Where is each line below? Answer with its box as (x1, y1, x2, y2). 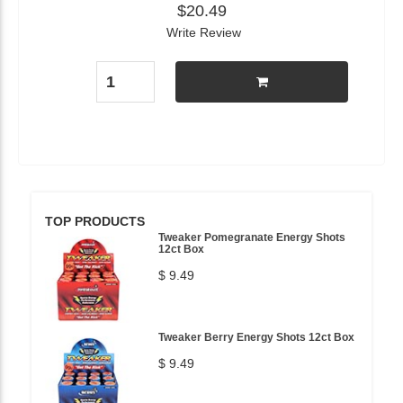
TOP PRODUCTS (45, 214, 145, 228)
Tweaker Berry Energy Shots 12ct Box (158, 331, 354, 344)
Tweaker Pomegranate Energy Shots (158, 231, 345, 244)
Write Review (166, 25, 241, 40)
